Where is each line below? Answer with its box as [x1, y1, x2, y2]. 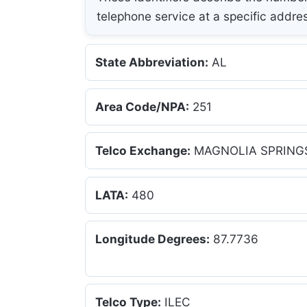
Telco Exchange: [95, 143, 191, 158]
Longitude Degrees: [95, 231, 210, 246]
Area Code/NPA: [95, 99, 190, 114]
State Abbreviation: [95, 55, 209, 70]
